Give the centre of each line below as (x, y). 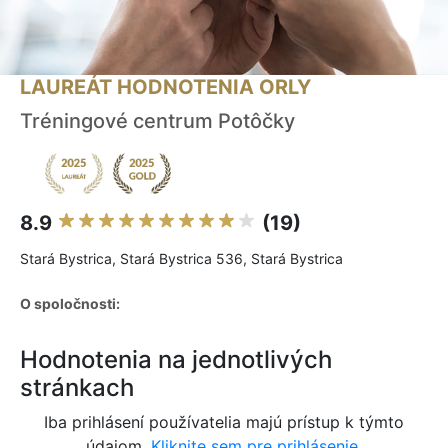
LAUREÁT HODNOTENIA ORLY (165, 87)
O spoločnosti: (70, 304)
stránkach (77, 388)
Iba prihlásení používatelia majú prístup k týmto (224, 422)
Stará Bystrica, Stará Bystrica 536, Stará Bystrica (181, 259)
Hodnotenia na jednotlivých (176, 360)
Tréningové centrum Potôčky (157, 121)
